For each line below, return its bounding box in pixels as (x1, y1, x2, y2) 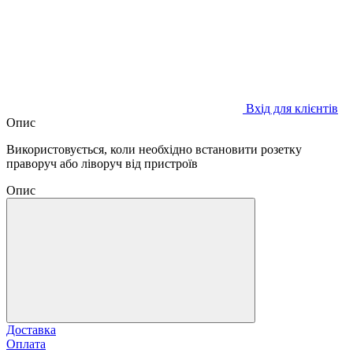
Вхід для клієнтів (246, 101, 338, 115)
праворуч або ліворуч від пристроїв (6, 156, 198, 170)
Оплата (6, 336, 46, 351)
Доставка (6, 322, 56, 336)
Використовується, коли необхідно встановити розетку (6, 142, 302, 156)
